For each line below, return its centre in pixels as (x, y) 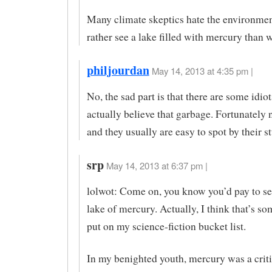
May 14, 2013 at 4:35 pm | (202, 71)
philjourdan (118, 70)
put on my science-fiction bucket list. (166, 226)
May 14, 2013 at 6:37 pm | (157, 165)
